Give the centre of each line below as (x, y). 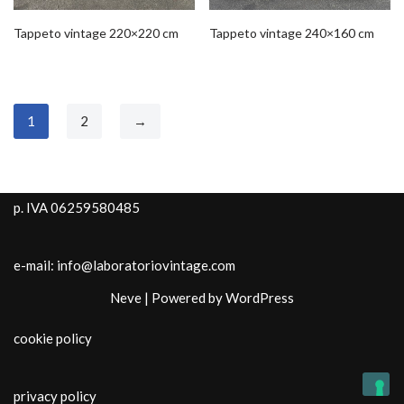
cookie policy (53, 338)
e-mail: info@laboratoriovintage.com (124, 265)
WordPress (260, 298)
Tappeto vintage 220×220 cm (96, 32)
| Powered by (184, 298)
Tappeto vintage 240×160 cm (292, 32)
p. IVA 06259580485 (77, 207)
